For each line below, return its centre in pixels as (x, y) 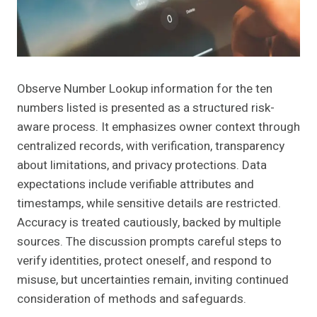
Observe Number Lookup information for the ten (145, 89)
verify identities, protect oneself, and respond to (144, 261)
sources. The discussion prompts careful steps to (149, 242)
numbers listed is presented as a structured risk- (146, 108)
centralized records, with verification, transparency (151, 146)
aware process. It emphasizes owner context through (158, 127)
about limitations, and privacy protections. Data (142, 166)
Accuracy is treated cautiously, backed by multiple (149, 223)
